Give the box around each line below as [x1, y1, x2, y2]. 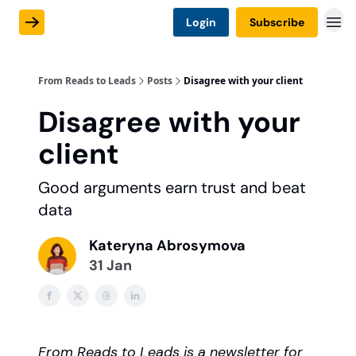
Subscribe [250, 15, 304, 29]
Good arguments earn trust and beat [38, 177, 306, 198]
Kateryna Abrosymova [89, 236, 246, 255]
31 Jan [89, 256, 132, 275]
